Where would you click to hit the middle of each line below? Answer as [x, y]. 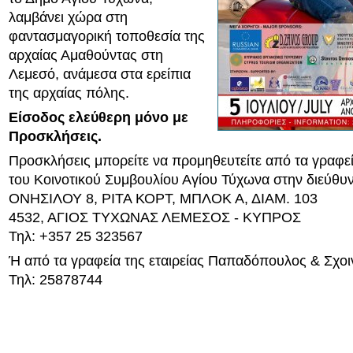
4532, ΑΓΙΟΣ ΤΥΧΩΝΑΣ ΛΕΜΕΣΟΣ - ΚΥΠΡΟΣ [155, 217]
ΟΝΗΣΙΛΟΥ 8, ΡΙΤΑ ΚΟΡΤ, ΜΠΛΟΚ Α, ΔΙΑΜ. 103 [163, 199]
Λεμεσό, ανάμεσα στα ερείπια [100, 74]
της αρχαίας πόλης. [69, 93]
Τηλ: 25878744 [56, 280]
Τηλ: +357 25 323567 [76, 236]
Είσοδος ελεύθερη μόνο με [98, 117]
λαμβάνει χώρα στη [68, 17]
